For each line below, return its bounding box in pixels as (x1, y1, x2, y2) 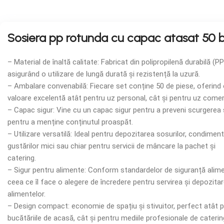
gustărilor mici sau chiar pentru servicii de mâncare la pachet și (7, 141, 215, 150)
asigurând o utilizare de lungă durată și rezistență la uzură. (7, 69, 200, 78)
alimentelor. (7, 189, 45, 198)
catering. (7, 153, 36, 162)
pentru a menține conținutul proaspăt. (7, 117, 133, 126)
